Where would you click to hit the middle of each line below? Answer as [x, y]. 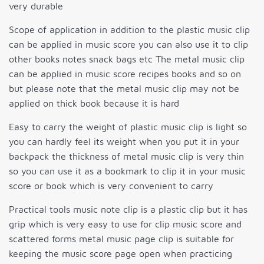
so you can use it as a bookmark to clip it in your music [127, 171]
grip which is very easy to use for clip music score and [125, 224]
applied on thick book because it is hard [94, 103]
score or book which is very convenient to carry [111, 186]
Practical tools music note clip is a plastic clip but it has [128, 209]
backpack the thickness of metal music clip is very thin [126, 156]
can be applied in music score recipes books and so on [125, 74]
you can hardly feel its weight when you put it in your [124, 142]
